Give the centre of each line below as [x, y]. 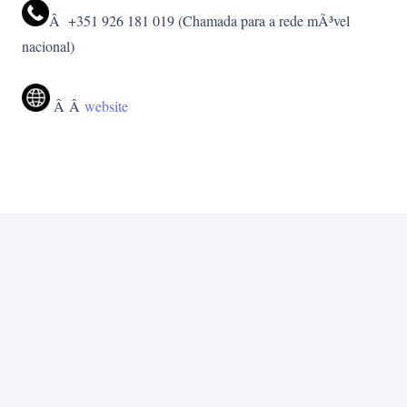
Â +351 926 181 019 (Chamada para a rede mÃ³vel [199, 21]
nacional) [48, 46]
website [106, 106]
